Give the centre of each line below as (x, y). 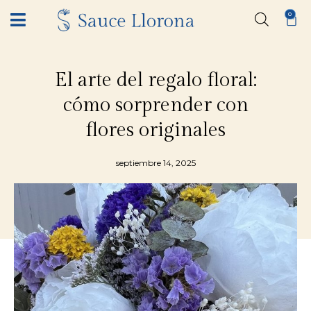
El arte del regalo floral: (155, 80)
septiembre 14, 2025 (155, 162)
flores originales (155, 130)
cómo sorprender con (155, 105)
